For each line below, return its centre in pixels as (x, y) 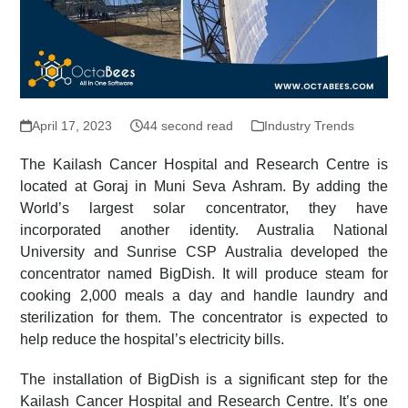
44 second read (188, 126)
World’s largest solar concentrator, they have (204, 209)
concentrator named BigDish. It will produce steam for (204, 274)
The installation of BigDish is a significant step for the (204, 380)
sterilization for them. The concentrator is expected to (204, 318)
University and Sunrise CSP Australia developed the (204, 252)
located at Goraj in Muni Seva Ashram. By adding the (204, 187)
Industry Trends (309, 126)
